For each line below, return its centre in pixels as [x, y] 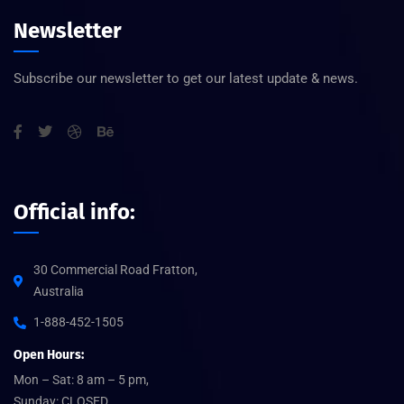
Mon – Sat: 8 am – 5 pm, [81, 379]
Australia [59, 291]
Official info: [74, 211]
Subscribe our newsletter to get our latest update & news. [186, 78]
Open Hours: [49, 354]
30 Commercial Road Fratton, [115, 269]
